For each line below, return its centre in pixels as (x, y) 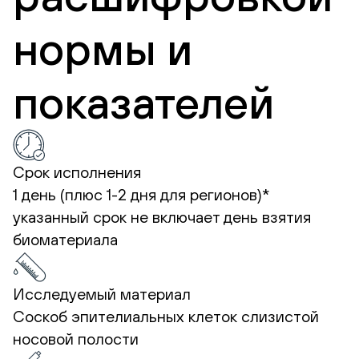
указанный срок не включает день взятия (162, 216)
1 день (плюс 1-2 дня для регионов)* (141, 194)
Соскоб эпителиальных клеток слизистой (166, 316)
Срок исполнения (77, 171)
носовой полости (76, 338)
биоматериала (65, 239)
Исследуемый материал (102, 293)
